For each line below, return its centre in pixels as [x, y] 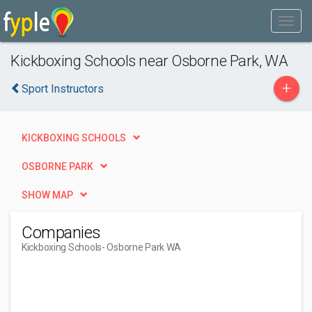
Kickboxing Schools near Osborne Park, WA [149, 61]
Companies [61, 233]
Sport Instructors [63, 89]
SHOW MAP [47, 195]
